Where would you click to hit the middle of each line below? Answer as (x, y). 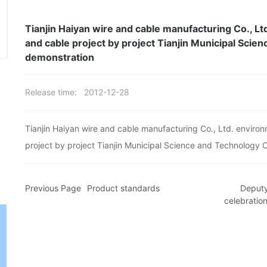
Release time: (51, 92)
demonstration (59, 57)
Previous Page (53, 188)
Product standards (123, 188)
